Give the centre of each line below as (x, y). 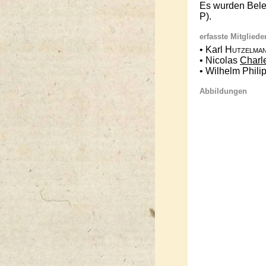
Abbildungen (223, 92)
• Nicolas (220, 61)
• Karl (212, 50)
